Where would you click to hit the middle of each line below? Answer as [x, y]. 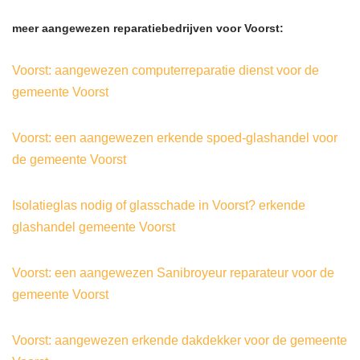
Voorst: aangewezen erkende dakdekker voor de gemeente [180, 341]
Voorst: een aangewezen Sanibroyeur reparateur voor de [173, 273]
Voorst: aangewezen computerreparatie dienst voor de [166, 71]
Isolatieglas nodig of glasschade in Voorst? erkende [159, 206]
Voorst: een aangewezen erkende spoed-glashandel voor [175, 138]
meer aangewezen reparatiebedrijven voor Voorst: [148, 29]
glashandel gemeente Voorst [94, 227]
